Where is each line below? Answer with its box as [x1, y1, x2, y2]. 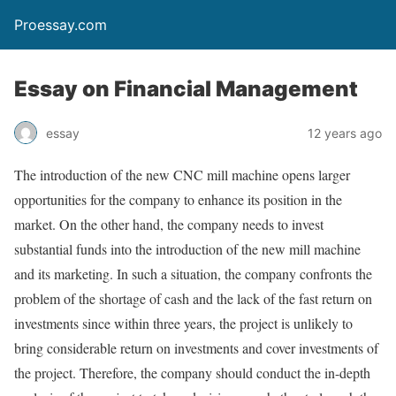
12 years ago [308, 125, 382, 141]
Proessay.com [14, 16, 107, 34]
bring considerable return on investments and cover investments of [14, 339, 378, 357]
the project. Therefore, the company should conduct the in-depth [14, 363, 370, 382]
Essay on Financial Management [14, 76, 358, 102]
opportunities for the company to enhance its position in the [14, 190, 342, 209]
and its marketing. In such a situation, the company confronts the [14, 264, 372, 283]
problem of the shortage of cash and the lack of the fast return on [14, 289, 372, 308]
